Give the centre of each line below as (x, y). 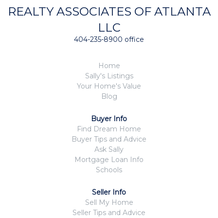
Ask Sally (109, 149)
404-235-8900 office (109, 39)
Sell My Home (109, 202)
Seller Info (109, 192)
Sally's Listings (109, 76)
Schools (109, 170)
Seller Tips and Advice (109, 213)
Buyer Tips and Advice (109, 139)
